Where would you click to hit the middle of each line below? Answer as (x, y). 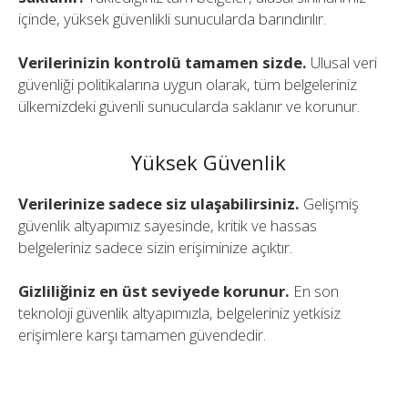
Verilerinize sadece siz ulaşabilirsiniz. (159, 204)
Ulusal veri (342, 63)
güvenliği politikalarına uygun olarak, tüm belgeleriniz (188, 85)
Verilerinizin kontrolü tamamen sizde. (163, 63)
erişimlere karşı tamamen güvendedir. (142, 335)
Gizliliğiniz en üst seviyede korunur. (154, 291)
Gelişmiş (329, 204)
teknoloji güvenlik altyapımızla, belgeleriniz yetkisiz (179, 313)
